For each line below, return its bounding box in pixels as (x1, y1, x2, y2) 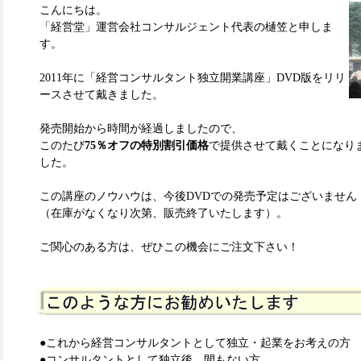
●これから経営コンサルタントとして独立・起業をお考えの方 (39, 337, 351, 349)
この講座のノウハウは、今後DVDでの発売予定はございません (39, 190, 357, 202)
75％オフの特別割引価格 (85, 139, 209, 151)
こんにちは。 (39, 4, 107, 16)
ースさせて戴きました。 (39, 89, 164, 101)
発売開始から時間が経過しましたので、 (39, 122, 243, 135)
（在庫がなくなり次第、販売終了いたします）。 (39, 207, 288, 219)
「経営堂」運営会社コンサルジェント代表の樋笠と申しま (39, 21, 333, 33)
